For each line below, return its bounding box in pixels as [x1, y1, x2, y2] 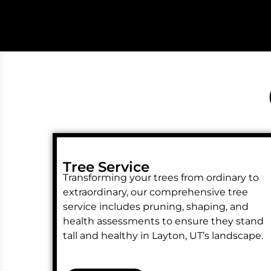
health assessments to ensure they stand [63, 215, 264, 227]
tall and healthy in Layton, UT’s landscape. [63, 229, 263, 241]
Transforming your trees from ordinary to [63, 171, 259, 183]
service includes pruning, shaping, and [63, 200, 249, 212]
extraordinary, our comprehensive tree [63, 186, 248, 198]
